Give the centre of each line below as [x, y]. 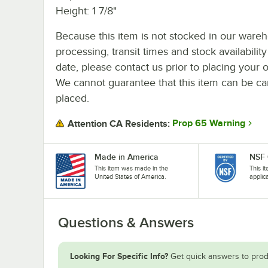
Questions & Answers [126, 222]
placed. [72, 98]
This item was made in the [131, 168]
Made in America [127, 156]
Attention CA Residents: [119, 124]
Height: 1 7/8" [86, 10]
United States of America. [130, 176]
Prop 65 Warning [209, 124]
